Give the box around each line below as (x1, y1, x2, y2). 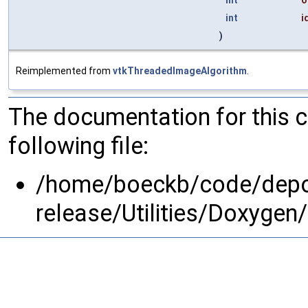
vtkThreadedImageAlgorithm (113, 65, 247, 76)
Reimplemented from (16, 65, 113, 76)
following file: (8, 131, 148, 159)
